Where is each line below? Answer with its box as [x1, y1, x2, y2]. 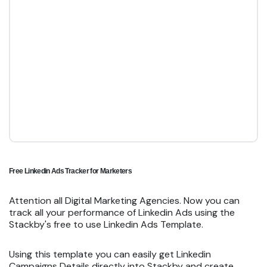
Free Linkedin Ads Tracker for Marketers [9, 166, 132, 175]
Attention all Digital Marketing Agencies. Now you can [9, 194, 240, 207]
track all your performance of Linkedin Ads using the [9, 206, 235, 219]
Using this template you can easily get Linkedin [9, 247, 211, 260]
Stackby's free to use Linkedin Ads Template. [9, 218, 203, 231]
